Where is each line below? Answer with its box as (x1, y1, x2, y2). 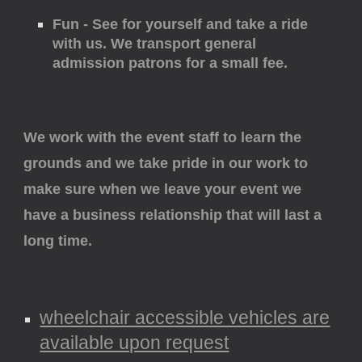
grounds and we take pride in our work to (23, 155, 309, 171)
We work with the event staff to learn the (23, 129, 302, 145)
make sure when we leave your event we (23, 181, 302, 197)
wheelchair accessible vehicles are (40, 307, 330, 328)
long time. (23, 233, 97, 249)
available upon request (40, 332, 229, 353)
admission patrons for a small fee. (53, 55, 288, 71)
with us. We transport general (53, 36, 257, 52)
